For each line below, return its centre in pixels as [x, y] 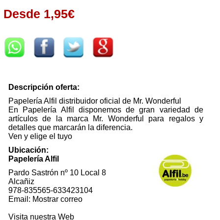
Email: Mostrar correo [45, 199]
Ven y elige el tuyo [40, 136]
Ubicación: [28, 150]
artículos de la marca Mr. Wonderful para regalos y [106, 119]
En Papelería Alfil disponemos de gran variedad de [106, 110]
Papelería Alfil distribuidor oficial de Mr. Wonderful [95, 101]
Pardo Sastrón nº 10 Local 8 [57, 173]
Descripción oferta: [44, 87]
